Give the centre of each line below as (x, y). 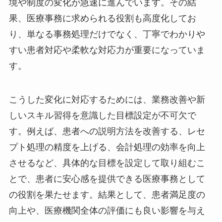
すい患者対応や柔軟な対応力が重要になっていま (107, 50)
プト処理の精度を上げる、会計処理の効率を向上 (107, 147)
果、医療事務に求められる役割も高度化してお (102, 18)
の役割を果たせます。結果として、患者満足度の (107, 194)
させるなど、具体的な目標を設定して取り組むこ (107, 163)
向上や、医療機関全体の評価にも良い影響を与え (107, 210)
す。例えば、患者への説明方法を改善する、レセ (107, 131)
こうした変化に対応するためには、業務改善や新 (107, 99)
